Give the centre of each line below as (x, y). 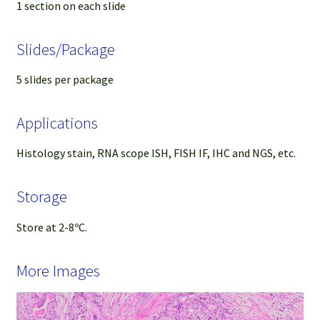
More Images (58, 270)
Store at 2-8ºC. (51, 227)
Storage (41, 197)
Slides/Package (65, 49)
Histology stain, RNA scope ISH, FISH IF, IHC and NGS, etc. (156, 153)
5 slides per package (65, 80)
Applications (57, 123)
